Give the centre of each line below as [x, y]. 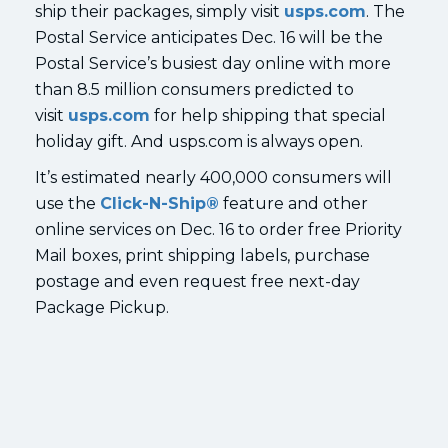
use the [67, 203]
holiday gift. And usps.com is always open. [199, 141]
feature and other [293, 203]
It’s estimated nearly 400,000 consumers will [213, 177]
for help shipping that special [268, 115]
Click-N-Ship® [159, 203]
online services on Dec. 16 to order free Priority [218, 229]
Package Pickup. [102, 307]
